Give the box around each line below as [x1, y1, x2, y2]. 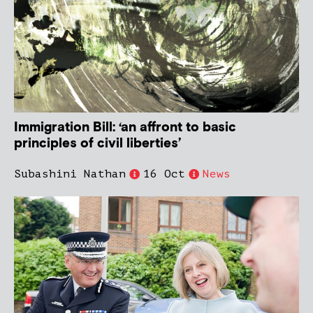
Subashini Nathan [14, 168, 126, 181]
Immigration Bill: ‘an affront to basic [14, 119, 236, 137]
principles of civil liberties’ [14, 135, 181, 153]
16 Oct [143, 168, 185, 181]
